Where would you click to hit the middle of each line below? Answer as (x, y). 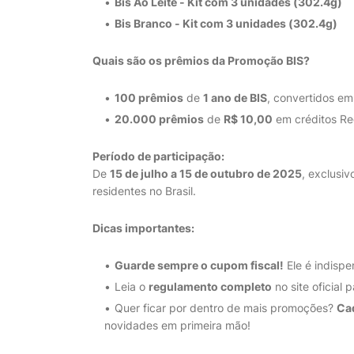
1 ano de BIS (235, 98)
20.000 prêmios (159, 119)
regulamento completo (210, 286)
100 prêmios (149, 98)
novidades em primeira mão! (177, 325)
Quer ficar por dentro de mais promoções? (226, 308)
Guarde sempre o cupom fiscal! (199, 265)
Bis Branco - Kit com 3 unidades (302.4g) (226, 23)
